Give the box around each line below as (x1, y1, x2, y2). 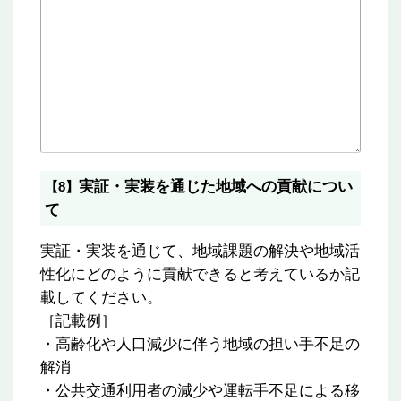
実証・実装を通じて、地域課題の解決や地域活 (40, 243, 360, 260)
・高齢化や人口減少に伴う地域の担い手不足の (40, 336, 360, 353)
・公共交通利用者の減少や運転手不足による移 (40, 382, 360, 399)
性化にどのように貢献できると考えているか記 (40, 266, 360, 283)
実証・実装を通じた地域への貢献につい (79, 178, 353, 195)
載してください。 (40, 289, 162, 306)
